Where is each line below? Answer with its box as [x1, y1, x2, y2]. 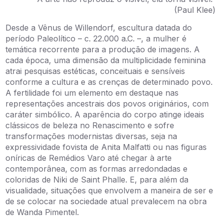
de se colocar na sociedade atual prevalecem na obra [5, 196, 207, 206]
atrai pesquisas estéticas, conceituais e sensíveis [5, 66, 185, 76]
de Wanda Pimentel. [5, 207, 79, 217]
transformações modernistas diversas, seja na [5, 131, 178, 141]
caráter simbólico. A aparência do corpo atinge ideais [5, 110, 205, 119]
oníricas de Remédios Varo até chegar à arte [5, 153, 172, 163]
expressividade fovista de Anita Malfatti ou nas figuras [5, 142, 207, 152]
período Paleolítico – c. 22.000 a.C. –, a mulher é [5, 34, 187, 43]
